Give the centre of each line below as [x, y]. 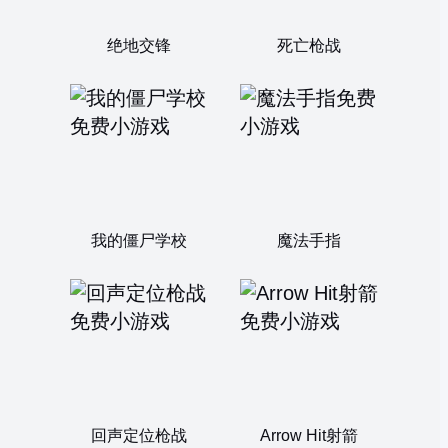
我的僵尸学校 [139, 240]
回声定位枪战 [139, 435]
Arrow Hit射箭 [309, 435]
